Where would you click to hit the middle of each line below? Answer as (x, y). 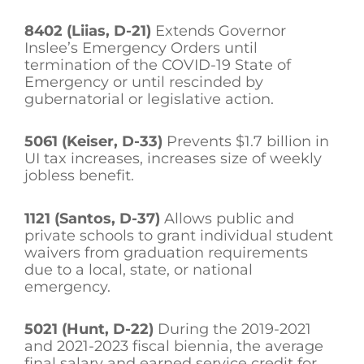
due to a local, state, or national (139, 269)
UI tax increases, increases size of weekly (173, 159)
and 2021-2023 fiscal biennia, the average (174, 347)
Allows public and (227, 218)
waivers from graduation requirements (166, 252)
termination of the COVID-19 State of (158, 65)
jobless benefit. (81, 176)
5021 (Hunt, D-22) (89, 329)
